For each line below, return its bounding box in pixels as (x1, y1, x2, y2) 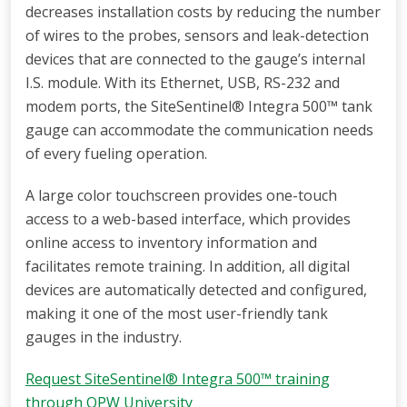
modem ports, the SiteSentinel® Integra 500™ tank (25, 95, 372, 116)
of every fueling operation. (25, 143, 207, 164)
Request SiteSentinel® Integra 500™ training (25, 368, 330, 389)
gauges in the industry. (25, 326, 182, 347)
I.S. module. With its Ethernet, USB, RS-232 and (25, 72, 340, 93)
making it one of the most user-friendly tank (25, 303, 328, 323)
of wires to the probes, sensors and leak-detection (25, 25, 369, 45)
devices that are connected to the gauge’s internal (25, 48, 365, 69)
